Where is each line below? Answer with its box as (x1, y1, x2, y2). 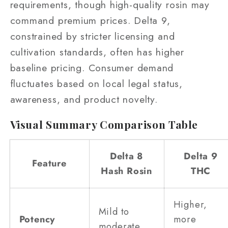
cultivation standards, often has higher (10, 45, 184, 60)
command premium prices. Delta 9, (10, 13, 170, 28)
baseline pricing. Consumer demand (10, 61, 174, 75)
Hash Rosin (101, 164, 152, 178)
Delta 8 (109, 150, 144, 163)
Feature (32, 157, 67, 170)
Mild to (98, 205, 130, 219)
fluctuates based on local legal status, (10, 76, 183, 91)
